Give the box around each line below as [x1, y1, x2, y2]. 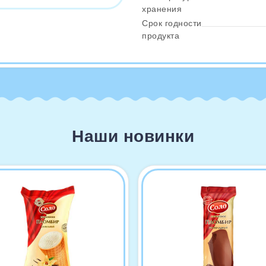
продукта [142, 31, 179, 40]
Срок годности [142, 18, 202, 28]
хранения [142, 4, 182, 14]
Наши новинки [72, 127, 194, 145]
